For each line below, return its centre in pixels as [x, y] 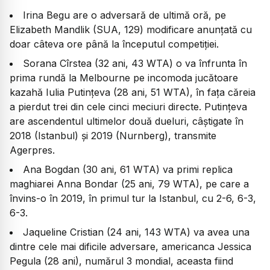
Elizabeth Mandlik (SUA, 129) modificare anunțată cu [131, 30]
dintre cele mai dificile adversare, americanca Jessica [130, 247]
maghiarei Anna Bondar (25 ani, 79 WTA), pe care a [129, 184]
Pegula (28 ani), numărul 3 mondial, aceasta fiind [121, 261]
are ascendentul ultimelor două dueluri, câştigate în [127, 121]
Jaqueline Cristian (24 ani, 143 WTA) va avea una [136, 232]
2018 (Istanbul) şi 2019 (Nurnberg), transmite [113, 136]
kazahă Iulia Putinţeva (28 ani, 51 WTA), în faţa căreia [133, 93]
